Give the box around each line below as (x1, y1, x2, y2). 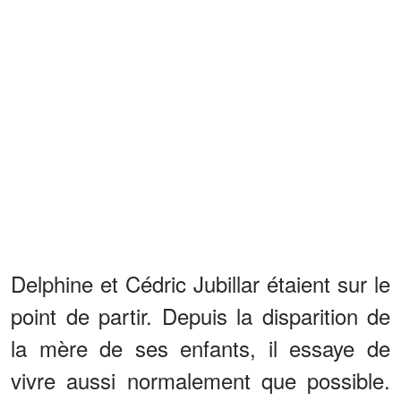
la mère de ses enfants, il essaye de (11, 331, 390, 363)
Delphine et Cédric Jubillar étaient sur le (11, 267, 390, 299)
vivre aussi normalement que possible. (11, 363, 390, 396)
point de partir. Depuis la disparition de (11, 299, 390, 331)
